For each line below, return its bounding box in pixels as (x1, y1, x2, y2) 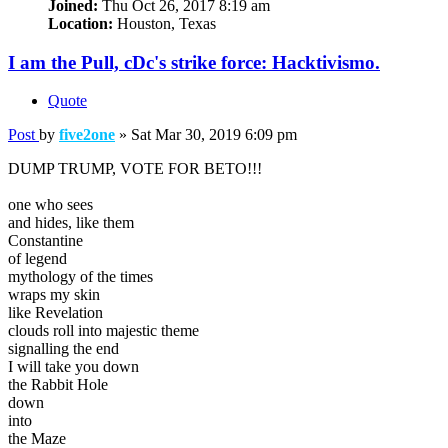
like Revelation (8, 304, 103, 322)
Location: (48, 14, 113, 32)
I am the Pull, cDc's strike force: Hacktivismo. (8, 51, 380, 73)
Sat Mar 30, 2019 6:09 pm (131, 126, 297, 144)
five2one (59, 126, 115, 144)
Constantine (8, 232, 83, 250)
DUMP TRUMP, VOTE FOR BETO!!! (8, 160, 262, 178)
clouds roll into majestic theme (8, 322, 199, 340)
